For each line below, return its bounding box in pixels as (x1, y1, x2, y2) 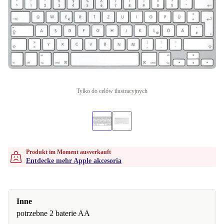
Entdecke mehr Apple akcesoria (26, 157, 121, 164)
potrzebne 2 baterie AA (16, 209, 90, 217)
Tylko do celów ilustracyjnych (76, 87, 147, 94)
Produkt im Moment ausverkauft (26, 148, 111, 155)
